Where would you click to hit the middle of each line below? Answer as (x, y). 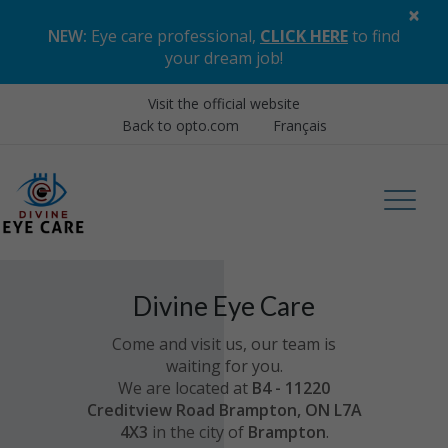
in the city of (197, 432)
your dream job (222, 58)
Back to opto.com (180, 125)
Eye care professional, (173, 36)
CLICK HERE (304, 36)
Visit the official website (224, 103)
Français (299, 125)
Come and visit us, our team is (224, 344)
